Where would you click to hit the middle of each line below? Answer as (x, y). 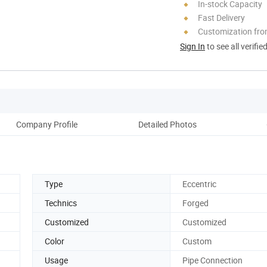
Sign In (193, 46)
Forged (195, 203)
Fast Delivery (221, 17)
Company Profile (46, 124)
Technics (61, 203)
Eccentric (199, 184)
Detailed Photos (167, 124)
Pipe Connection (212, 260)
